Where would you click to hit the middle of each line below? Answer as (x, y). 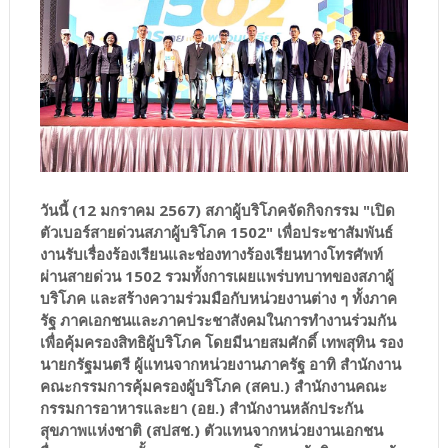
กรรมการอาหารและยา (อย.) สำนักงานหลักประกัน (201, 407)
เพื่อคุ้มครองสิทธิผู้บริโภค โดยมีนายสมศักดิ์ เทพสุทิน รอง (221, 341)
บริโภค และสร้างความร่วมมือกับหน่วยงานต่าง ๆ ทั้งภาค (218, 297)
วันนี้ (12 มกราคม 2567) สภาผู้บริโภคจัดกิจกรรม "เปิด (217, 209)
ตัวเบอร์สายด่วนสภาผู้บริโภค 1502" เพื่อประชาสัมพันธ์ (216, 231)
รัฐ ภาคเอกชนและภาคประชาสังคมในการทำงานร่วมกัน (217, 319)
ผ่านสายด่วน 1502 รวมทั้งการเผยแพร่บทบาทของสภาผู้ (216, 275)
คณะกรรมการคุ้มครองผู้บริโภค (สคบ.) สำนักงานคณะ (213, 385)
